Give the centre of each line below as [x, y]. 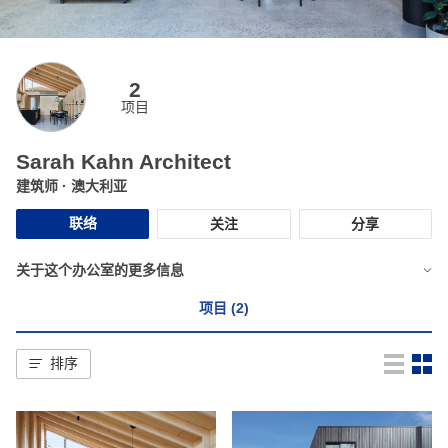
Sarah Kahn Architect [123, 161]
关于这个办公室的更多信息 [100, 269]
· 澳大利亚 [94, 185]
